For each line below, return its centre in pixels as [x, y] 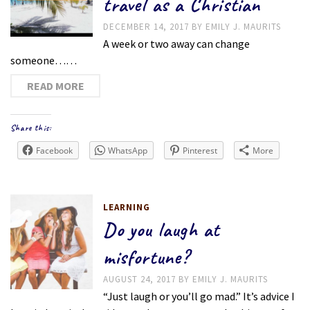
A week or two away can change [177, 44]
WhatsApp [128, 151]
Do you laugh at [162, 229]
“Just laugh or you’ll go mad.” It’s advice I [199, 296]
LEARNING [127, 207]
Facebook [54, 151]
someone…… [44, 60]
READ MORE [55, 86]
